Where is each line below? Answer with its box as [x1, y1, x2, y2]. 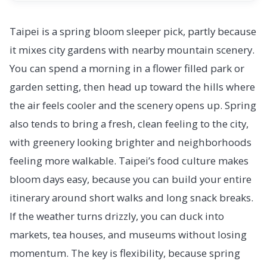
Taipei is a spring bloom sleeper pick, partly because [10, 24, 256, 38]
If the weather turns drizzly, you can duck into [10, 209, 224, 223]
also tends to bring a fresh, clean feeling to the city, [10, 116, 249, 131]
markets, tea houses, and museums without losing [10, 227, 247, 241]
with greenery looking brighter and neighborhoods [10, 135, 252, 149]
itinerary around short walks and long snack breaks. [10, 190, 253, 204]
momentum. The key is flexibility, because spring [10, 246, 240, 260]
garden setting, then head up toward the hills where [10, 79, 255, 94]
